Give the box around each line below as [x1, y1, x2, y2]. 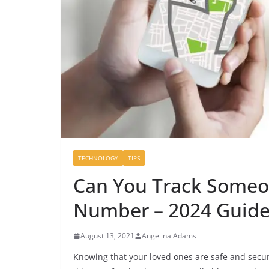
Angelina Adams [142, 231, 196, 241]
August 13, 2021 [80, 231, 134, 241]
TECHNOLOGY [78, 154, 118, 163]
